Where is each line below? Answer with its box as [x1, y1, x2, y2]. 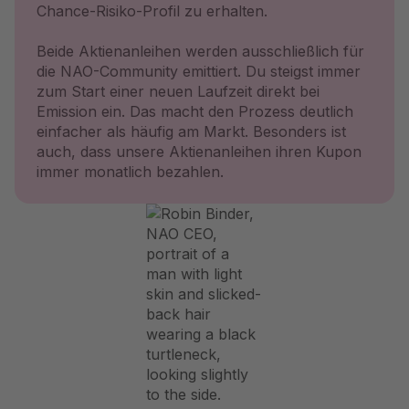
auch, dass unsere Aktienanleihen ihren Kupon [37, 142, 362, 161]
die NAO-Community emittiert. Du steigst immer [37, 62, 361, 80]
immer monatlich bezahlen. [37, 163, 224, 181]
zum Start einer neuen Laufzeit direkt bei [37, 82, 320, 100]
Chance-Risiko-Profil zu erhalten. [37, 2, 267, 20]
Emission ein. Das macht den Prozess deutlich [37, 102, 353, 121]
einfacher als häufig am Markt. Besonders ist [37, 122, 346, 141]
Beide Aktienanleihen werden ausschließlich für [37, 42, 364, 60]
